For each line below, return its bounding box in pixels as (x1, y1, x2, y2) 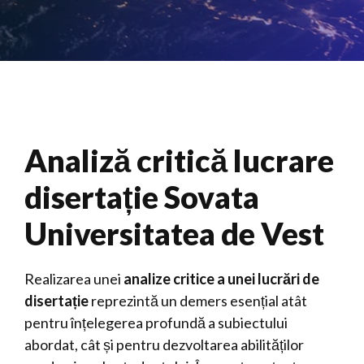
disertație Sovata (24, 178, 259, 215)
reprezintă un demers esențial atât (89, 292, 307, 310)
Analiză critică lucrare (24, 141, 334, 179)
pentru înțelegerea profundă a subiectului (24, 314, 288, 331)
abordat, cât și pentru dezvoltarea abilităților (24, 336, 304, 353)
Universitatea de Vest (24, 214, 324, 252)
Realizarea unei (24, 270, 123, 288)
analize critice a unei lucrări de (123, 270, 319, 288)
